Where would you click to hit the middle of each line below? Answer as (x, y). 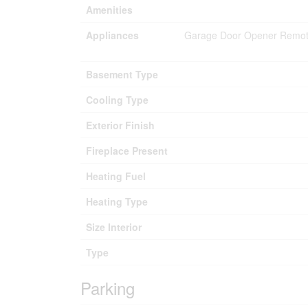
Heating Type (117, 201)
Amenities (109, 10)
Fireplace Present (127, 151)
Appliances (112, 35)
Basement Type (122, 74)
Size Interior (114, 227)
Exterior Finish (120, 125)
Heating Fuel (116, 176)
